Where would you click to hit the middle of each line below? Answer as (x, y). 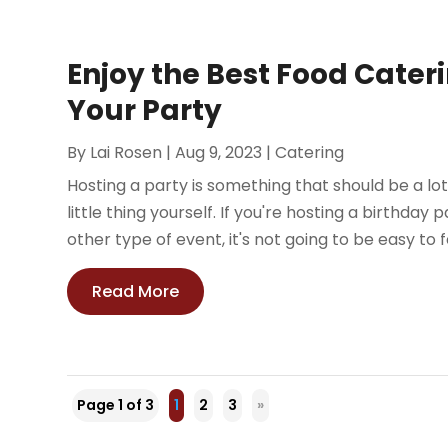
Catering (310, 152)
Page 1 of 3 (116, 404)
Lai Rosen (126, 152)
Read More (136, 291)
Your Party (145, 110)
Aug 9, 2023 (219, 152)
